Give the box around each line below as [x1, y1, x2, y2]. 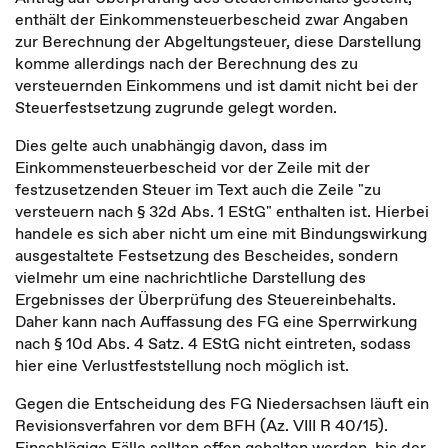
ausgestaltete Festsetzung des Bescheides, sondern [15, 244, 398, 266]
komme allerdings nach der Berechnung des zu [15, 52, 358, 74]
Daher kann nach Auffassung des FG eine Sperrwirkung [15, 310, 417, 332]
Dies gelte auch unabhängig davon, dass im [15, 134, 327, 156]
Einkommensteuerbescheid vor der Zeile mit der [15, 156, 370, 178]
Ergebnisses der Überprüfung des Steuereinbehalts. [15, 288, 396, 310]
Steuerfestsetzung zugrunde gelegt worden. [15, 96, 337, 118]
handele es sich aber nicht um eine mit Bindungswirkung [15, 222, 427, 244]
